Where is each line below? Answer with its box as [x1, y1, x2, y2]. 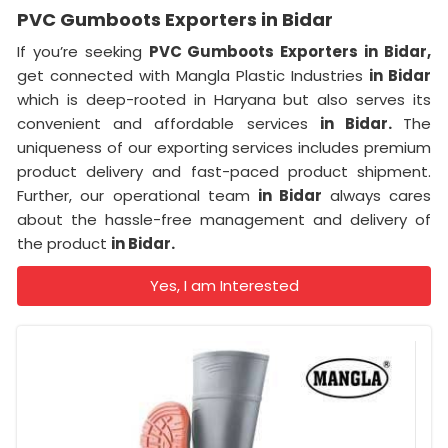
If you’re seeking [17, 41, 149, 63]
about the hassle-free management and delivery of [17, 209, 431, 231]
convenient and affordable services [17, 113, 320, 135]
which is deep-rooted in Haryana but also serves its [17, 89, 431, 111]
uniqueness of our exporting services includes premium [17, 137, 431, 159]
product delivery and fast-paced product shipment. [17, 161, 431, 183]
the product [17, 233, 111, 255]
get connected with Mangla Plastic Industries [17, 65, 369, 87]
